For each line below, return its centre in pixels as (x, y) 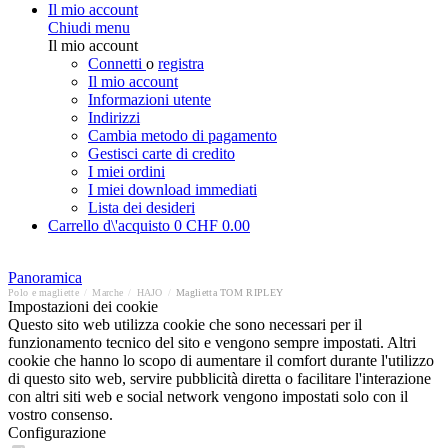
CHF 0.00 (218, 225)
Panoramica (45, 277)
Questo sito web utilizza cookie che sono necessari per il (185, 324)
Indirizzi (114, 117)
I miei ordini (126, 171)
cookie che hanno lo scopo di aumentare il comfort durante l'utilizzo (221, 360)
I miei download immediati (172, 189)
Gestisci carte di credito (161, 153)
